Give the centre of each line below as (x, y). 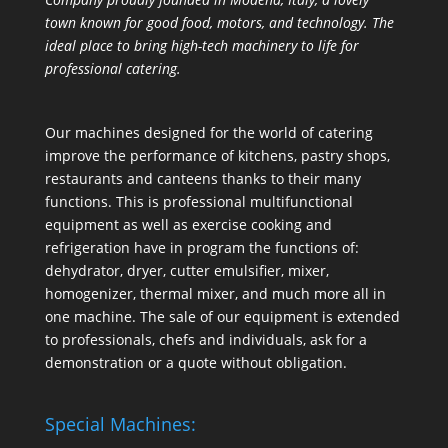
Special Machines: (120, 424)
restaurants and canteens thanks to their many (202, 179)
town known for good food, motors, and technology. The (219, 23)
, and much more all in (310, 294)
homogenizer (88, 294)
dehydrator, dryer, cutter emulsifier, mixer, (186, 271)
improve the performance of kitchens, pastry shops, (217, 156)
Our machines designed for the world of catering (208, 133)
